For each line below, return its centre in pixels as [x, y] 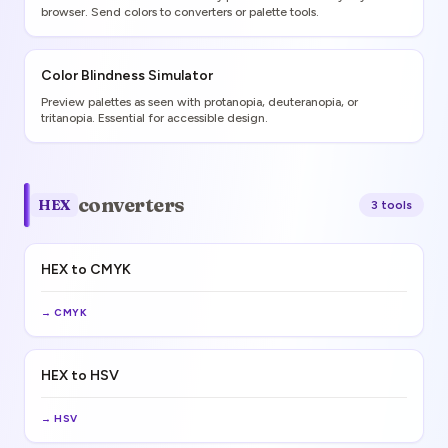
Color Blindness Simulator [127, 75]
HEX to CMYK [86, 269]
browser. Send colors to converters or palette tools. [180, 12]
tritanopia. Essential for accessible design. [154, 118]
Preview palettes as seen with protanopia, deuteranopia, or [199, 102]
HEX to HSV [80, 375]
